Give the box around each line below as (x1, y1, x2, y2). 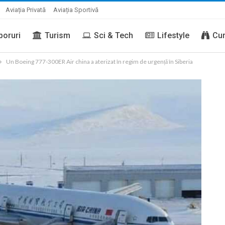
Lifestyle (157, 31, 190, 40)
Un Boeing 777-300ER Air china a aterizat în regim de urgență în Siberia (6, 58, 193, 65)
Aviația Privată (6, 6, 46, 14)
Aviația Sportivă (53, 6, 98, 14)
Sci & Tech (94, 31, 134, 40)
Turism (45, 31, 71, 40)
